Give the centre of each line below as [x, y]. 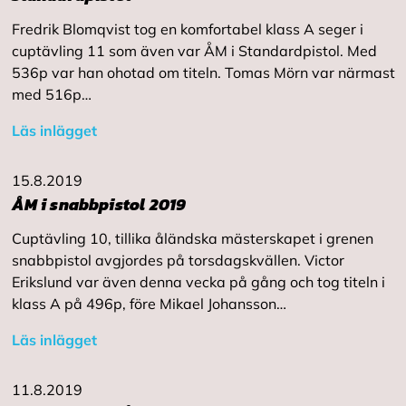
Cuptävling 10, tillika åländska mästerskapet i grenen [192, 238]
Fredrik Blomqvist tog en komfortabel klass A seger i [187, 29]
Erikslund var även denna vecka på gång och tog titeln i [198, 282]
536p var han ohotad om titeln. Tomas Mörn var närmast [203, 72]
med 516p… [51, 94]
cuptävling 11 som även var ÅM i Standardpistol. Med [194, 51]
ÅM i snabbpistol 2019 [99, 204]
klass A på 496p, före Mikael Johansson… [149, 304]
